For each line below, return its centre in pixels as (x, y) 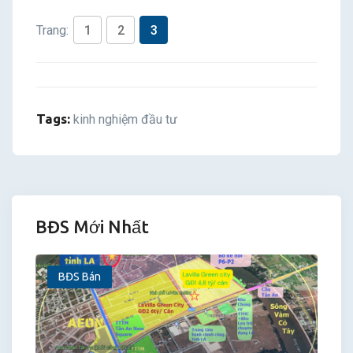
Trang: (54, 30)
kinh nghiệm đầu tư (125, 119)
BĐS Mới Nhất (92, 226)
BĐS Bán (80, 276)
